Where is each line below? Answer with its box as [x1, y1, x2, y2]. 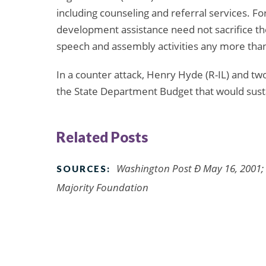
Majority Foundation [56, 180, 148, 194]
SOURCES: [56, 163, 110, 174]
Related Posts [56, 128, 148, 145]
